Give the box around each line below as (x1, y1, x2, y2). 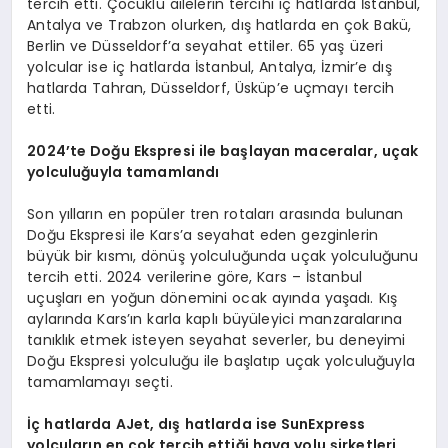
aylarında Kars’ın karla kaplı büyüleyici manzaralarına (27, 309, 403, 330)
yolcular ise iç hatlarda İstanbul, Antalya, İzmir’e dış (27, 57, 392, 78)
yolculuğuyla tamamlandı (27, 162, 220, 183)
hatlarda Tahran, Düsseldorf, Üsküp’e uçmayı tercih (27, 78, 395, 99)
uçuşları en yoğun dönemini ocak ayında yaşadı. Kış (27, 288, 397, 309)
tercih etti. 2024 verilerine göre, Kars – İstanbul (27, 267, 362, 288)
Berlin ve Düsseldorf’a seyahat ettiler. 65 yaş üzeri (27, 36, 384, 57)
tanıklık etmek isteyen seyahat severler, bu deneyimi (27, 330, 406, 351)
